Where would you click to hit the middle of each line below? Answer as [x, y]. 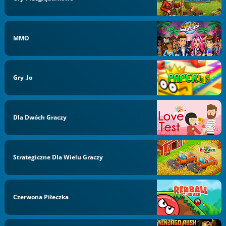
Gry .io [23, 78]
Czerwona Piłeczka [41, 197]
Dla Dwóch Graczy [40, 117]
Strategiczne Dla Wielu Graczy [58, 157]
